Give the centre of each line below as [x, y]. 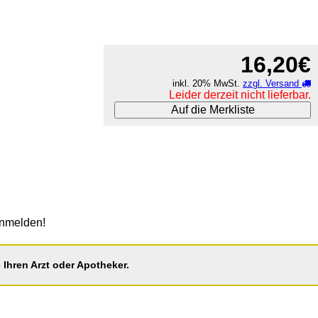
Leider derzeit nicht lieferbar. [240, 94]
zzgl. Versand [272, 83]
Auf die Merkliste [213, 109]
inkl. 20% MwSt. [208, 83]
